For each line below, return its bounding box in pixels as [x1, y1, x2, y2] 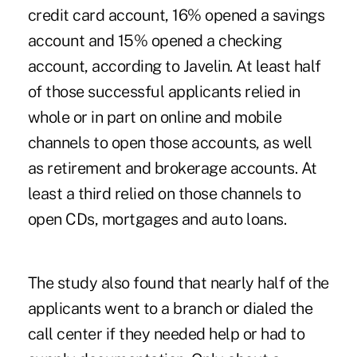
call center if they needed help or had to [27, 324, 305, 343]
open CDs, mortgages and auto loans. [27, 209, 290, 229]
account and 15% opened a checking [27, 30, 282, 50]
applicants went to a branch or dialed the [27, 298, 313, 318]
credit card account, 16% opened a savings [27, 5, 325, 25]
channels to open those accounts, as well [27, 132, 312, 152]
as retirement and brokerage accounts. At [27, 158, 317, 178]
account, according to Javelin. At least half [27, 56, 321, 76]
